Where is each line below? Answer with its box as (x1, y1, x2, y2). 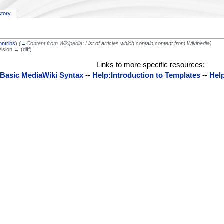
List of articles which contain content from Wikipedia (85, 40, 210, 46)
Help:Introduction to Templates (92, 70, 201, 79)
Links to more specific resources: (96, 60, 205, 69)
